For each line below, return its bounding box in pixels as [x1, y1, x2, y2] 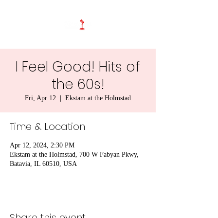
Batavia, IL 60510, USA [10, 160, 77, 167]
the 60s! [51, 75, 105, 94]
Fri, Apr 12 [25, 94, 56, 102]
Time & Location [10, 120, 85, 133]
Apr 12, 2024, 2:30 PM [10, 142, 74, 149]
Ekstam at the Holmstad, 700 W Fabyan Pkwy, [10, 151, 139, 158]
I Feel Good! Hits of [16, 57, 140, 76]
